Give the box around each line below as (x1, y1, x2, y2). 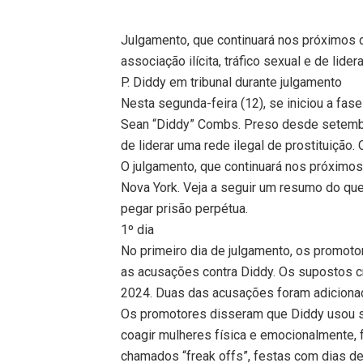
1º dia (121, 221, 155, 237)
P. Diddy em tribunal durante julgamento (121, 74, 343, 90)
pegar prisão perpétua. (121, 200, 249, 216)
